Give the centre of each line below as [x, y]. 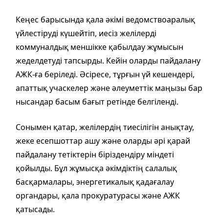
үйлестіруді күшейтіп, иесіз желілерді [86, 33]
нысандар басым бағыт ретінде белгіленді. [97, 101]
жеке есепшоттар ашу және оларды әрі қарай [103, 141]
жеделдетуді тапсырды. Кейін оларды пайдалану [108, 60]
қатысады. [35, 209]
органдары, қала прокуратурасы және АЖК [98, 195]
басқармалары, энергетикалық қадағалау [95, 182]
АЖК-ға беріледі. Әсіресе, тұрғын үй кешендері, [105, 74]
